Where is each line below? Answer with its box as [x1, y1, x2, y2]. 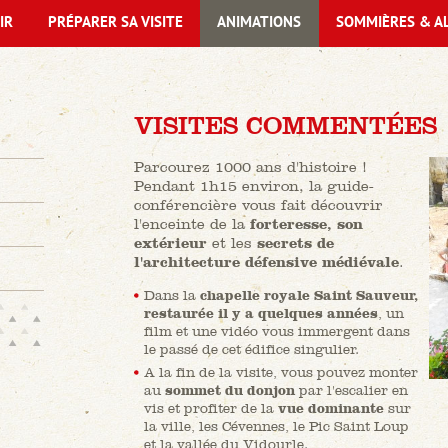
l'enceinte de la [134, 215, 250, 233]
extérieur [134, 234, 207, 252]
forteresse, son [250, 215, 363, 233]
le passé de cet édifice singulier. [144, 341, 359, 358]
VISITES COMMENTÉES [134, 111, 437, 139]
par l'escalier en [295, 382, 408, 399]
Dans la [144, 287, 196, 304]
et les [207, 234, 252, 252]
